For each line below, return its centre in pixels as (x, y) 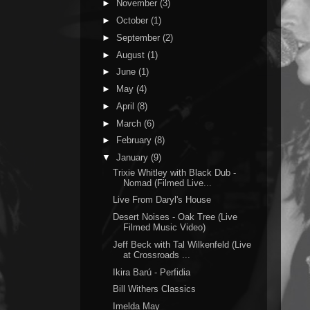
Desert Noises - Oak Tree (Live (175, 217)
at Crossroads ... (157, 255)
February (135, 140)
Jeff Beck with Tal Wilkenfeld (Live (182, 244)
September (139, 37)
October (133, 20)
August (131, 55)
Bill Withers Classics (155, 289)
